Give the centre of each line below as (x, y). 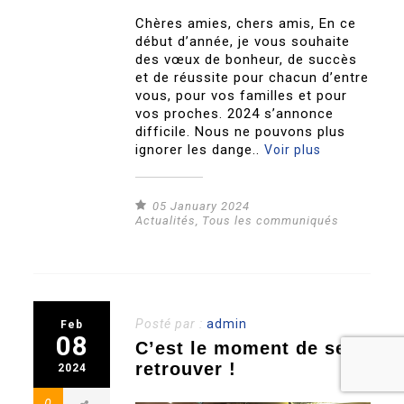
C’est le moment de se (241, 349)
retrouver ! (186, 369)
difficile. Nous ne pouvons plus (241, 132)
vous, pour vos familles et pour (242, 96)
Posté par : (171, 324)
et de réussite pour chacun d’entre (252, 78)
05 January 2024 (202, 207)
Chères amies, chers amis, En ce (246, 24)
